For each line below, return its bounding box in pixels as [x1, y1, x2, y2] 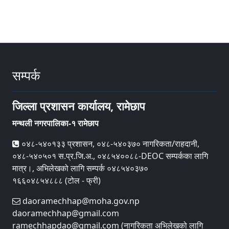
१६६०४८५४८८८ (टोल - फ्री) [12, 174, 101, 186]
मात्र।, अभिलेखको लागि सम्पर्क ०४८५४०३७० [12, 162, 148, 174]
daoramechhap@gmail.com [12, 207, 119, 219]
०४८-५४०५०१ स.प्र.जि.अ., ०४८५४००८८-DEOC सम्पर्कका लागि [12, 150, 208, 162]
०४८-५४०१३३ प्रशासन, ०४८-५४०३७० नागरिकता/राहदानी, [19, 138, 199, 149]
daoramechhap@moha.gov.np [20, 195, 140, 207]
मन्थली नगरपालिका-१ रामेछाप [12, 117, 99, 129]
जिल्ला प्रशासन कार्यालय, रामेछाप [12, 98, 145, 113]
